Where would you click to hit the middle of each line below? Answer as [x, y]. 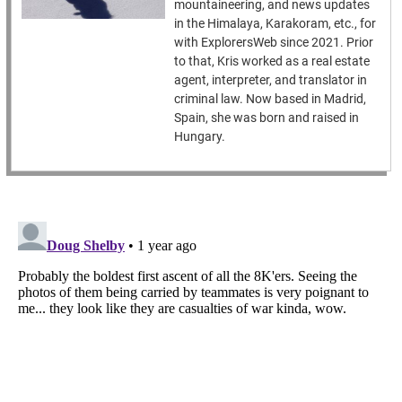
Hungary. [200, 137]
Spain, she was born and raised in [267, 118]
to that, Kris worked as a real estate [272, 61]
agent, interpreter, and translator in [271, 80]
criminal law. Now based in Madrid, [271, 99]
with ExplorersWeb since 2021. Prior [274, 43]
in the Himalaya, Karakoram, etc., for [275, 24]
